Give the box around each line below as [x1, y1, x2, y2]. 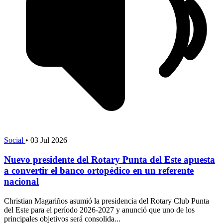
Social [4, 136, 25, 145]
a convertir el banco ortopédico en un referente [4, 165, 194, 176]
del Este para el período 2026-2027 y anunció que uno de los [4, 205, 195, 214]
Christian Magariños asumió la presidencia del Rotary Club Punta [4, 196, 209, 205]
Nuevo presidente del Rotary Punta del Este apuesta [4, 154, 215, 165]
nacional [4, 176, 39, 187]
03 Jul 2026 [30, 136, 67, 145]
